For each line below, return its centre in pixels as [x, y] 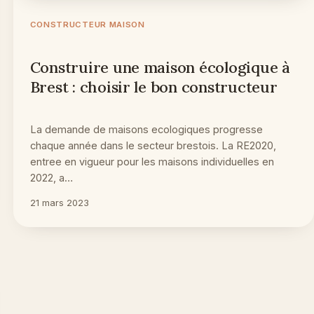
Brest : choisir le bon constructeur [153, 87]
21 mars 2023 [59, 202]
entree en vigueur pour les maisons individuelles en [152, 161]
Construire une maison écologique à [160, 67]
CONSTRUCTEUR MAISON [87, 24]
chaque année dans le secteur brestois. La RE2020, [153, 145]
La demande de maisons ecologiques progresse [146, 129]
